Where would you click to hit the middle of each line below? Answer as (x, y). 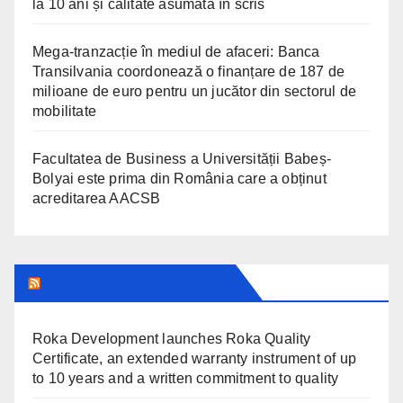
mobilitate (64, 111)
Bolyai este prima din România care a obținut (179, 178)
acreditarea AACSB (101, 198)
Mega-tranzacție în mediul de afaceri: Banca (176, 51)
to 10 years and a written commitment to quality (186, 378)
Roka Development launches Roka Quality (172, 338)
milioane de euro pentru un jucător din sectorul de (195, 91)
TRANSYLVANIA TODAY (136, 282)
